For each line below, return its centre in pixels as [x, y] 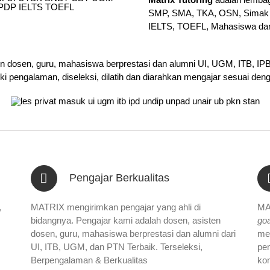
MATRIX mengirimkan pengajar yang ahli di [115, 207]
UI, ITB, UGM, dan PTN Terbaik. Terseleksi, [116, 246]
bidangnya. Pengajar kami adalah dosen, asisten [125, 220]
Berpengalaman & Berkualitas [89, 260]
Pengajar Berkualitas [119, 177]
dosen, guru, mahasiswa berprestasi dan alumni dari [133, 233]
